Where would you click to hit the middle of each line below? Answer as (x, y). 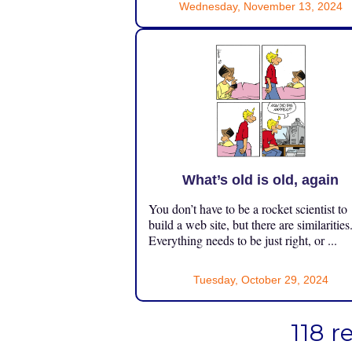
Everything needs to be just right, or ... (243, 240)
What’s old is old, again (261, 180)
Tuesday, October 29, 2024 (260, 280)
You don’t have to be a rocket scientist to (248, 209)
